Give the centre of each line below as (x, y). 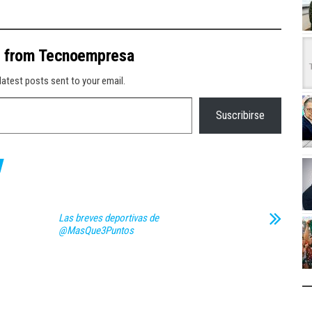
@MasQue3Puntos (96, 231)
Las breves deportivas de (109, 218)
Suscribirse (240, 115)
